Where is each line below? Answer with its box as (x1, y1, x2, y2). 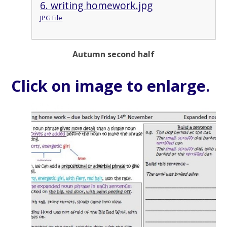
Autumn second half (72, 49, 155, 60)
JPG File (40, 13, 63, 23)
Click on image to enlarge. (11, 74, 210, 96)
